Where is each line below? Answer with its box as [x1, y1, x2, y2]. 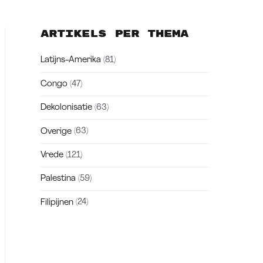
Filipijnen [41, 198, 73, 207]
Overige [41, 127, 72, 136]
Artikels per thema [41, 27, 188, 40]
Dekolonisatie [41, 103, 92, 113]
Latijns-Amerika [41, 56, 101, 65]
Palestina [41, 174, 76, 184]
